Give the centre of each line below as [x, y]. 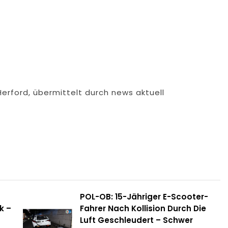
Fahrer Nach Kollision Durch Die [143, 209]
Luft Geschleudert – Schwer [136, 220]
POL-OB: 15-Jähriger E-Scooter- [144, 197]
